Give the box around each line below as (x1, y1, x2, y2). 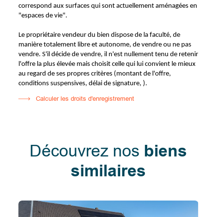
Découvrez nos (30, 140, 144, 163)
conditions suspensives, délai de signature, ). (18, 79, 148, 87)
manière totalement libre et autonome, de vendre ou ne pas (18, 41, 192, 48)
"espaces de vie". (18, 12, 68, 19)
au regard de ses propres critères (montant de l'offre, (18, 70, 171, 77)
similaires (71, 160, 146, 183)
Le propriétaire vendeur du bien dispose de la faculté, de (18, 31, 181, 39)
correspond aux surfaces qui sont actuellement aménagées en (18, 2, 198, 10)
